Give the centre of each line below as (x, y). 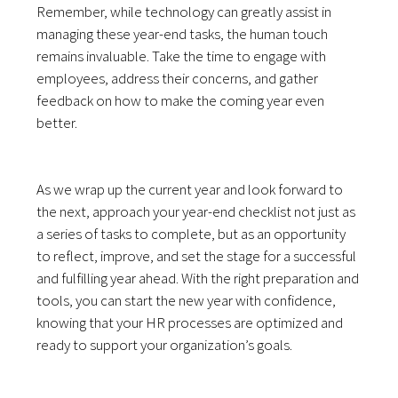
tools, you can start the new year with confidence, (187, 300)
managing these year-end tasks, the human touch (183, 33)
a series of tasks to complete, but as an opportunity (191, 233)
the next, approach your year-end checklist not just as (196, 211)
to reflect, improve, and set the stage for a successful (197, 255)
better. (57, 122)
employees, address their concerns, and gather (178, 78)
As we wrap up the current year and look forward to (190, 189)
